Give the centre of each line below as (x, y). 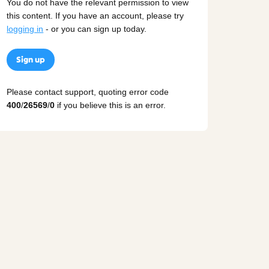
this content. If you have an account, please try (95, 16)
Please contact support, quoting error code (88, 92)
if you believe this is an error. (110, 105)
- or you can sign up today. (95, 29)
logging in (25, 29)
